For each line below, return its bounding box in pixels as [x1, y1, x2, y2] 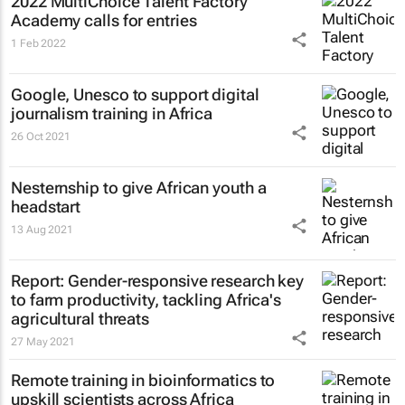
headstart [11, 196, 81, 216]
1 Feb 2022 [11, 36, 66, 50]
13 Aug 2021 [11, 222, 73, 236]
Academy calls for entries [11, 10, 197, 30]
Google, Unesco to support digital [11, 84, 259, 104]
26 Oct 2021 [11, 129, 71, 143]
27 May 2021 [11, 334, 75, 348]
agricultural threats [11, 308, 149, 328]
